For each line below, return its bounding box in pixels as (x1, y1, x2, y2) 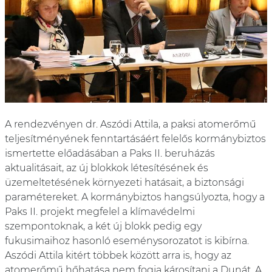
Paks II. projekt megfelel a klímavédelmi (5, 206, 195, 218)
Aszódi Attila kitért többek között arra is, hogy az (5, 250, 231, 262)
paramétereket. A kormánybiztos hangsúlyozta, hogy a (5, 191, 265, 203)
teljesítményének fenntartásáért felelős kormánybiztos (5, 133, 266, 145)
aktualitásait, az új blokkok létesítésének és (5, 162, 208, 174)
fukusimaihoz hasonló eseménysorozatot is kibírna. (5, 235, 249, 247)
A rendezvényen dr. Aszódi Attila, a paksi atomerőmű (5, 118, 256, 131)
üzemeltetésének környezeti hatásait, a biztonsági (5, 177, 244, 189)
